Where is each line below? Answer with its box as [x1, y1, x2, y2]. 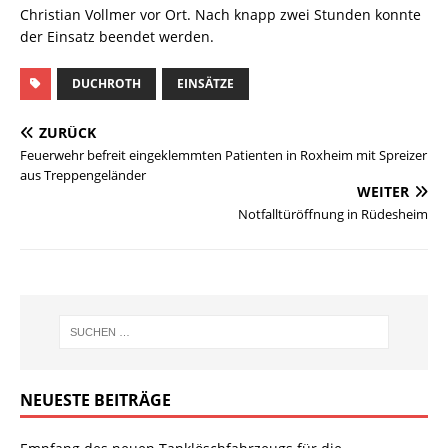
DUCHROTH [72, 74, 141, 92]
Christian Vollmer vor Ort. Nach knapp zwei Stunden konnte [20, 4, 421, 24]
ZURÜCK [39, 122, 96, 142]
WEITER [357, 181, 409, 201]
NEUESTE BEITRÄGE [20, 388, 171, 411]
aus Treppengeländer [20, 165, 146, 184]
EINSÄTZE [177, 74, 234, 92]
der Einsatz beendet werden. [20, 26, 214, 46]
